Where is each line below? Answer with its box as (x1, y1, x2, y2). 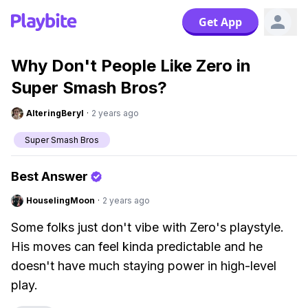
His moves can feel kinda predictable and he (11, 239, 263, 254)
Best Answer (11, 169, 88, 184)
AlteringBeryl (26, 108, 84, 118)
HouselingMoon (26, 195, 95, 206)
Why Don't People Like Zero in (11, 56, 251, 76)
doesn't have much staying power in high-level (11, 258, 276, 273)
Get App (199, 14, 242, 30)
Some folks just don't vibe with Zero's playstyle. (11, 220, 284, 234)
